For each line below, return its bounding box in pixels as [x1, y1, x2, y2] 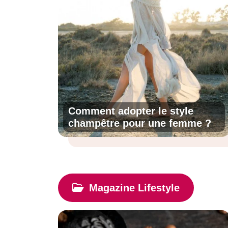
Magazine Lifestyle [89, 182, 180, 193]
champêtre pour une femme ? [68, 118, 211, 129]
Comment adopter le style [68, 105, 193, 117]
